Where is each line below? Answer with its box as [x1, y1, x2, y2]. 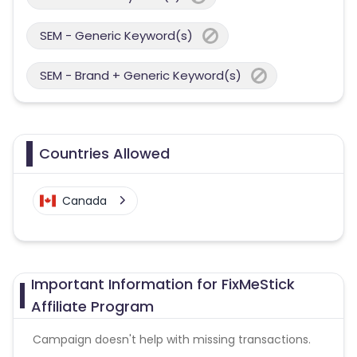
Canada [62, 193, 107, 209]
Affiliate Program [31, 296, 155, 316]
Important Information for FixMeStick [31, 274, 296, 294]
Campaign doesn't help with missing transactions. [33, 331, 311, 347]
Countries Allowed [39, 143, 170, 163]
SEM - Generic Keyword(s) [40, 27, 193, 44]
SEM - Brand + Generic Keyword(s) [40, 67, 241, 84]
